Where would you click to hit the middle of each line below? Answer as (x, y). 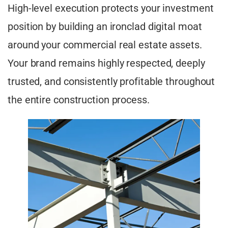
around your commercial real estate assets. (105, 45)
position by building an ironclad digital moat (105, 26)
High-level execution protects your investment (111, 8)
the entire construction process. (79, 99)
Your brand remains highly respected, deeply (106, 63)
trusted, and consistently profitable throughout (111, 81)
